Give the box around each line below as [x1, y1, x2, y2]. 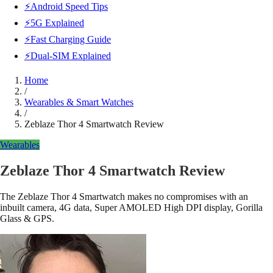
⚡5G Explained [24, 18, 84, 28]
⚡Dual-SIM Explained [24, 51, 111, 61]
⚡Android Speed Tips [24, 1, 108, 12]
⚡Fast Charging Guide [24, 34, 111, 44]
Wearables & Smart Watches [24, 97, 133, 107]
